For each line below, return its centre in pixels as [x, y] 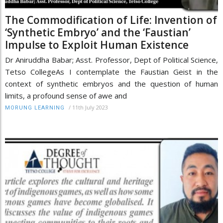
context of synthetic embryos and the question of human [111, 84]
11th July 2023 [90, 108]
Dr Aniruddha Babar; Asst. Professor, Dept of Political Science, [111, 60]
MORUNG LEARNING [35, 108]
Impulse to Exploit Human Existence [97, 45]
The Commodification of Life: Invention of [111, 20]
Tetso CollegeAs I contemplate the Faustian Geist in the [111, 72]
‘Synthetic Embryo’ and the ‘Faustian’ [98, 33]
